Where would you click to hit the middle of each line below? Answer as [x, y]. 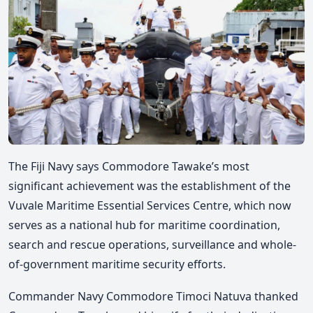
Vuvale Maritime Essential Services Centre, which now [150, 206]
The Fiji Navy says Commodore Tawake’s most [129, 167]
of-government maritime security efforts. [117, 264]
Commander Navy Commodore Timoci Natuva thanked [153, 296]
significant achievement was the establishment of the [150, 186]
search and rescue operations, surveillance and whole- [152, 245]
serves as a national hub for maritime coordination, [144, 225]
